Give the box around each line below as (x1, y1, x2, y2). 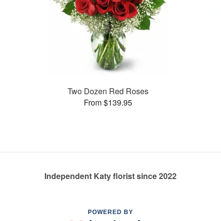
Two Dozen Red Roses (68, 85, 149, 97)
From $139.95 (84, 96, 133, 108)
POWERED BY (88, 209, 133, 216)
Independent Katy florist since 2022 (44, 170, 177, 182)
